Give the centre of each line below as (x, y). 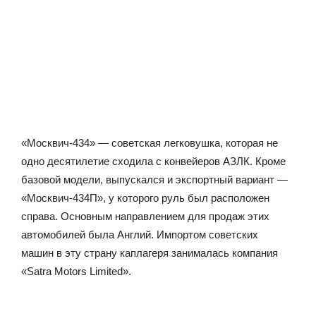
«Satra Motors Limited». (76, 271)
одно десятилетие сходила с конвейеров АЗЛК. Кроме (153, 161)
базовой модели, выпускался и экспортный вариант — (154, 180)
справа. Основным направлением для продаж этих (145, 216)
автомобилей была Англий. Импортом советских (140, 235)
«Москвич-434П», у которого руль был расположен (145, 198)
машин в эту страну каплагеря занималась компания (150, 253)
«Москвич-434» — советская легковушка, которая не (150, 143)
